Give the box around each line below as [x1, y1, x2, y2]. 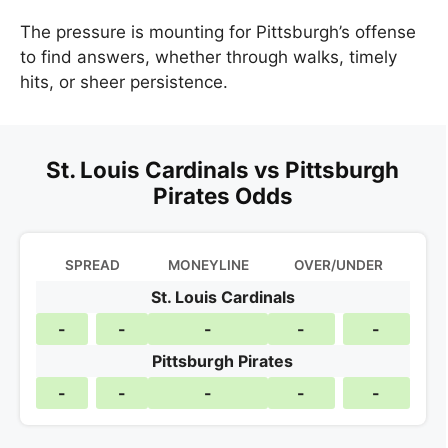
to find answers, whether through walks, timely [20, 46, 397, 67]
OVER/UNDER [294, 256, 384, 273]
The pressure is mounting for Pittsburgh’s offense [20, 21, 416, 42]
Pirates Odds [152, 181, 293, 209]
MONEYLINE [167, 256, 249, 273]
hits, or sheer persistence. [20, 71, 228, 92]
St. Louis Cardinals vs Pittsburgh [46, 155, 400, 183]
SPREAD [64, 256, 120, 273]
